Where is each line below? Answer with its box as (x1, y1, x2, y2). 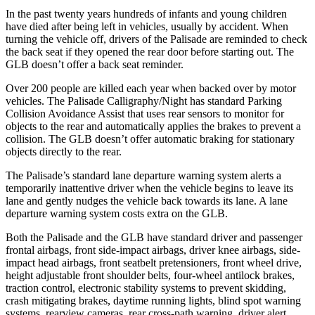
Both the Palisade (6, 231, 86, 243)
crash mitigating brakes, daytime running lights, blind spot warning (6, 294, 301, 307)
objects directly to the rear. (6, 145, 122, 157)
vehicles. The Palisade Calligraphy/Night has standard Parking (6, 94, 282, 107)
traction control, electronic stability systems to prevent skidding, (6, 281, 286, 294)
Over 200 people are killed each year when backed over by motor (6, 82, 296, 94)
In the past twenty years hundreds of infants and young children (6, 7, 287, 20)
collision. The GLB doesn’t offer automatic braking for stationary (6, 132, 295, 145)
